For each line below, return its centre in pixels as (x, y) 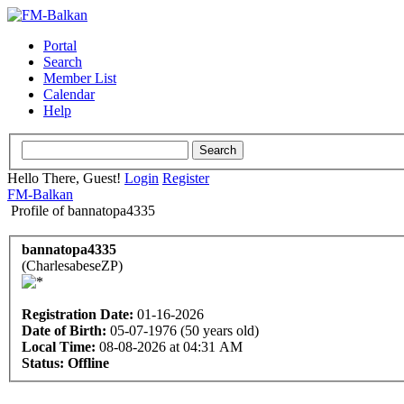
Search (63, 62)
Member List (80, 78)
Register (186, 178)
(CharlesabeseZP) (72, 266)
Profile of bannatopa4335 (83, 210)
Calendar (69, 94)
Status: (43, 363)
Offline (88, 363)
